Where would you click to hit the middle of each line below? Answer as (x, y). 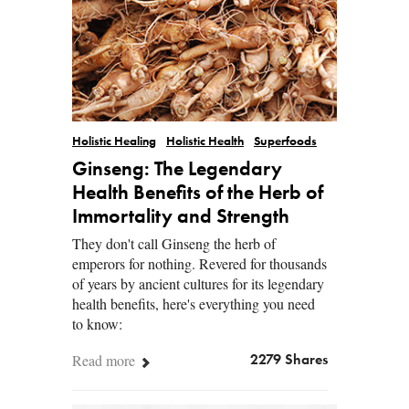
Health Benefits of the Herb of (198, 193)
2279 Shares (289, 360)
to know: (97, 323)
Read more (105, 360)
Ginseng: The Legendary (177, 169)
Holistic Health (205, 142)
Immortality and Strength (181, 217)
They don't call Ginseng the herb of (174, 243)
